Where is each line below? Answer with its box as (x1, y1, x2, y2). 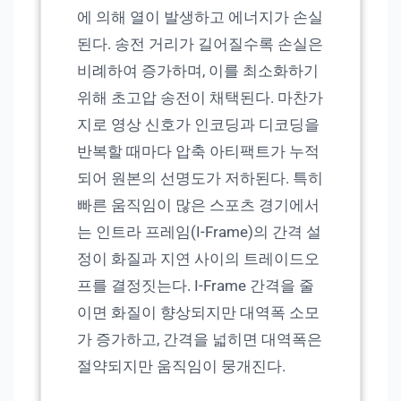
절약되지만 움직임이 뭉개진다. (77, 357, 286, 376)
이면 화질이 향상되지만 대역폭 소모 (77, 303, 320, 322)
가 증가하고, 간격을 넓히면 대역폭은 (77, 330, 322, 349)
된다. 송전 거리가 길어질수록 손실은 (77, 35, 323, 54)
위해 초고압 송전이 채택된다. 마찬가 (77, 89, 323, 107)
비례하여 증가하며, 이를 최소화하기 (77, 62, 319, 81)
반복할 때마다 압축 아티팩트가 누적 (77, 142, 320, 161)
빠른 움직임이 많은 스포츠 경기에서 (77, 196, 320, 215)
